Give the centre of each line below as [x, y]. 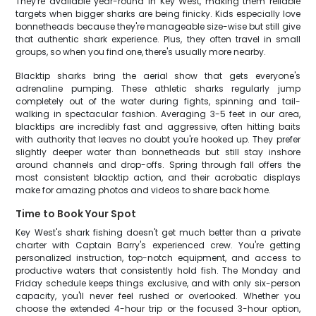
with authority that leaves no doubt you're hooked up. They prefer [158, 139]
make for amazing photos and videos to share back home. [144, 190]
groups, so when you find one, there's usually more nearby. [141, 52]
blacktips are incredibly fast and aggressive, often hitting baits [158, 127]
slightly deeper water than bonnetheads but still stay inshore [158, 152]
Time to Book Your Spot [76, 214]
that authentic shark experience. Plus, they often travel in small [158, 39]
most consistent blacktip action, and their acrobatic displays [158, 177]
